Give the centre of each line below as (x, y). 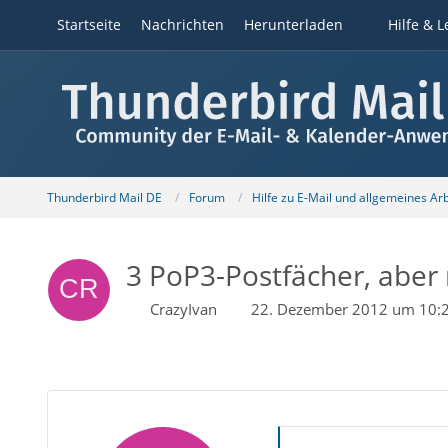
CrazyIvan (183, 309)
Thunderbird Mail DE (104, 197)
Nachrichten (182, 24)
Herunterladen (293, 24)
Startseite (88, 24)
